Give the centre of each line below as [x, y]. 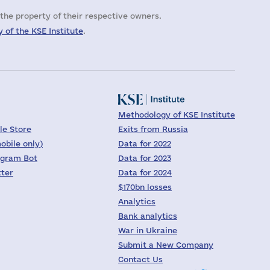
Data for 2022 [145, 143]
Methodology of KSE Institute [177, 115]
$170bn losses [145, 187]
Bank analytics [148, 216]
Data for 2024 [145, 172]
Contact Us [140, 259]
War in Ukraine [148, 230]
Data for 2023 [145, 158]
